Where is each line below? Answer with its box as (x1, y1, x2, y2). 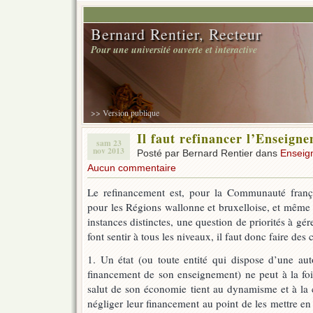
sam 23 (96, 137, 122, 149)
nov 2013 (93, 145, 124, 156)
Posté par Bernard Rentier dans (137, 147, 280, 159)
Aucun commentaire (87, 162, 176, 173)
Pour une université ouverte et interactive (91, 43, 257, 57)
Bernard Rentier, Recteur (91, 24, 261, 44)
